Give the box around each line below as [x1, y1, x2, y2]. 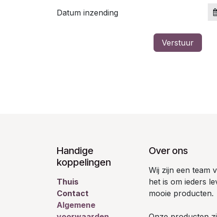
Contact [57, 188, 89, 199]
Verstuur [162, 38, 194, 47]
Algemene [57, 200, 95, 210]
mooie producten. [149, 188, 214, 199]
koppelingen [57, 156, 111, 169]
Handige [57, 145, 93, 157]
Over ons [149, 145, 188, 157]
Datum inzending [57, 8, 118, 17]
